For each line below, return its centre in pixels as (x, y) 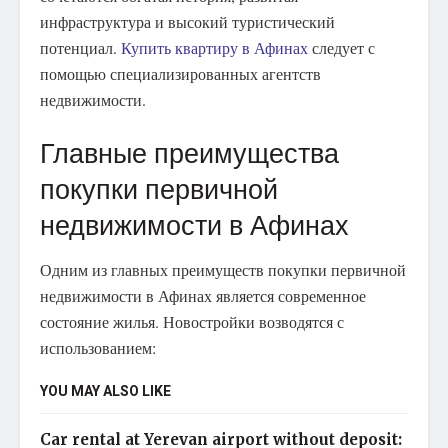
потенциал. (80, 47)
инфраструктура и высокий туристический (187, 21)
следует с (341, 47)
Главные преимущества (189, 153)
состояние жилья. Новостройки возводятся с (192, 322)
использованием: (98, 348)
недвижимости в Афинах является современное (203, 296)
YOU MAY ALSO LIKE (105, 392)
